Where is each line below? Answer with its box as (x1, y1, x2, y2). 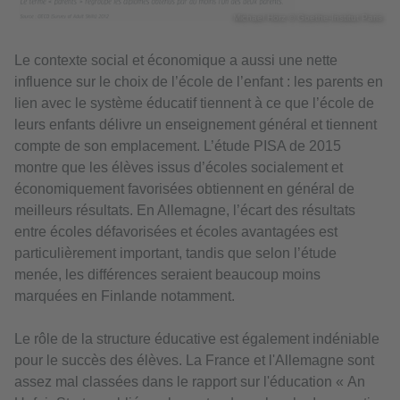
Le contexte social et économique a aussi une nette (14, 52, 337, 68)
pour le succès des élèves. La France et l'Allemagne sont (14, 352, 374, 368)
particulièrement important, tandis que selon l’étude (14, 245, 337, 261)
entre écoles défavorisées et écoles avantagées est (14, 223, 337, 239)
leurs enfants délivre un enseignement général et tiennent (14, 116, 377, 132)
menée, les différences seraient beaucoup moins (14, 266, 321, 282)
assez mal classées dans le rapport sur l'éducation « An (14, 373, 365, 389)
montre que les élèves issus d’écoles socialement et (14, 159, 343, 175)
